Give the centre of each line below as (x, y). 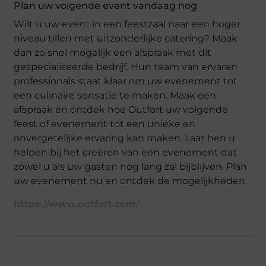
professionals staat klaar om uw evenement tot (126, 81)
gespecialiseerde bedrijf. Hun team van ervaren (126, 67)
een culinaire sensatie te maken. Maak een (115, 95)
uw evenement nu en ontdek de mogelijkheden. (131, 181)
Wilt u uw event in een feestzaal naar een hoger (127, 24)
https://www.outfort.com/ (77, 204)
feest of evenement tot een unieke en (105, 124)
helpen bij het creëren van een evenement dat (126, 152)
